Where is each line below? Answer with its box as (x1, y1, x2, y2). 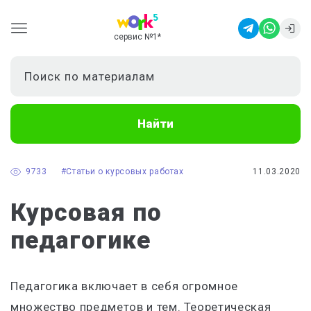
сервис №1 (113, 32, 158, 42)
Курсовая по (10, 199, 162, 227)
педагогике (10, 226, 151, 255)
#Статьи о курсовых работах (60, 167, 184, 176)
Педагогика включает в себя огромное (10, 279, 239, 293)
